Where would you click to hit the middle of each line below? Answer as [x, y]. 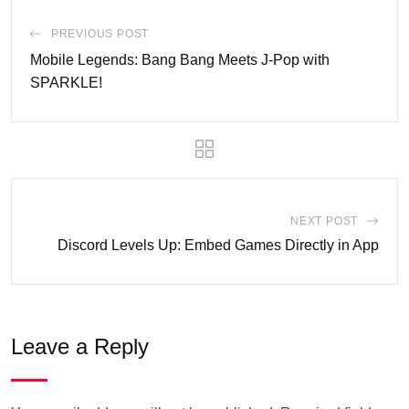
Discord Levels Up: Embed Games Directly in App [218, 245]
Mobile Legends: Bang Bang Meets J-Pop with [180, 60]
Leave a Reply [80, 346]
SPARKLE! [66, 83]
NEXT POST [324, 221]
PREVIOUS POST [100, 34]
